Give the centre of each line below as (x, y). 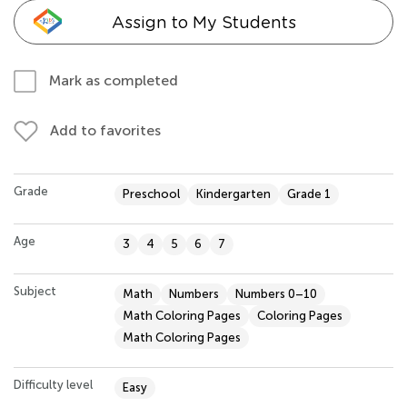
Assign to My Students (203, 22)
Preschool (151, 194)
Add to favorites (105, 130)
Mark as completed (114, 80)
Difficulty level (53, 384)
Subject (35, 291)
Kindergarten (233, 194)
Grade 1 (309, 194)
